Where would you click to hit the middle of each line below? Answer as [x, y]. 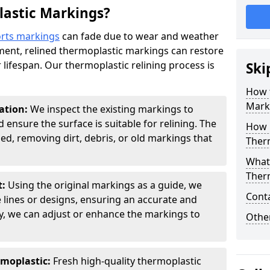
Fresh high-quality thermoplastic [127, 261]
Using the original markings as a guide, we [105, 185]
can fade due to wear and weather [139, 36]
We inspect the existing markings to [112, 109]
